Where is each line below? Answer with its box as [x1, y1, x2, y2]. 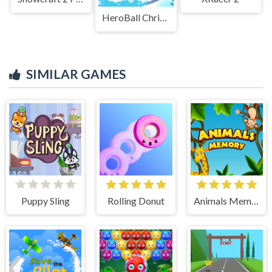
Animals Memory [251, 194, 259, 206]
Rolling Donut [107, 194, 165, 206]
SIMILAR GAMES [26, 66, 126, 81]
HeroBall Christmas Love [160, 11, 168, 23]
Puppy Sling [21, 194, 70, 206]
